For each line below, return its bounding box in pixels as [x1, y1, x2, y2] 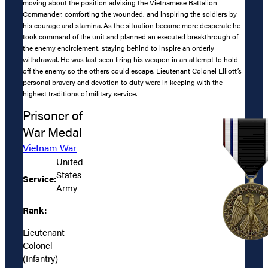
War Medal [23, 123, 82, 141]
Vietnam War [23, 140, 77, 154]
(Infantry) [23, 251, 58, 264]
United [56, 154, 83, 167]
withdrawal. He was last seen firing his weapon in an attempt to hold [23, 54, 238, 65]
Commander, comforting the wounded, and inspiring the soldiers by [23, 8, 237, 20]
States [56, 167, 81, 181]
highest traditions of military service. [23, 88, 137, 99]
